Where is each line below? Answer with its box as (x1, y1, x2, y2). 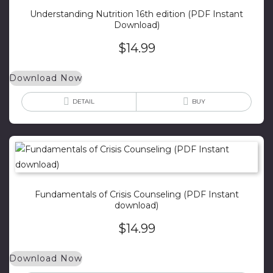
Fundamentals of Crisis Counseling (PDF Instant (34, 188, 239, 200)
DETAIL (73, 97, 94, 105)
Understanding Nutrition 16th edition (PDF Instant (30, 8, 243, 19)
